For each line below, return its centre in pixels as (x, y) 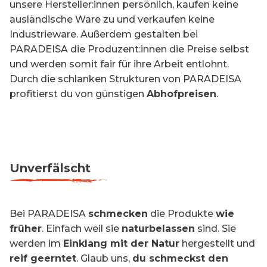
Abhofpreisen (181, 94)
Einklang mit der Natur (121, 243)
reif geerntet (43, 258)
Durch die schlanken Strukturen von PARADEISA (125, 79)
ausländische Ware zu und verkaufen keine (112, 19)
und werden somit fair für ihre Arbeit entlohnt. (119, 64)
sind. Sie (215, 229)
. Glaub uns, (104, 258)
